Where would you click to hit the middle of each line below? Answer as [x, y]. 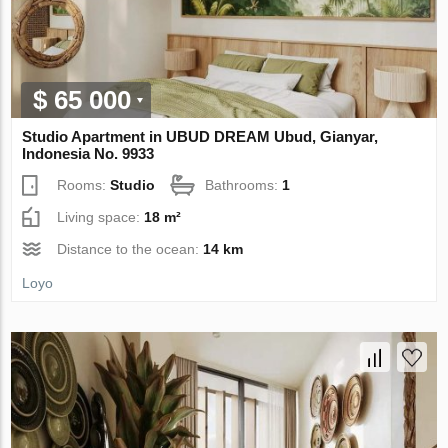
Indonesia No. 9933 [88, 153]
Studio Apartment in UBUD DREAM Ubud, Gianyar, [200, 136]
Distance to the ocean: [130, 248]
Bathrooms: [244, 184]
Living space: [101, 216]
